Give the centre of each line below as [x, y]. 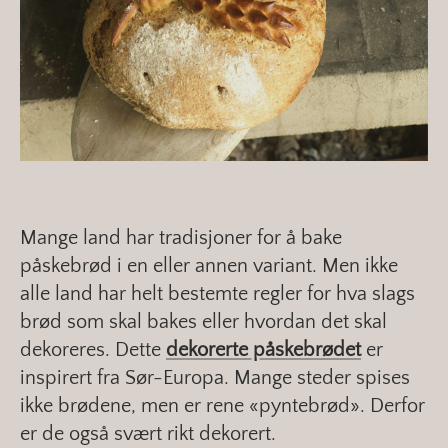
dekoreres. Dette [93, 350]
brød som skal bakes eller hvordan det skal [203, 322]
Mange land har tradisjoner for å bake [181, 238]
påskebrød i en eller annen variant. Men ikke [209, 266]
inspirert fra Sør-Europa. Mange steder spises [215, 378]
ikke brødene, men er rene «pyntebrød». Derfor [222, 406]
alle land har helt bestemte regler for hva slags [217, 294]
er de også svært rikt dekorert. [148, 434]
